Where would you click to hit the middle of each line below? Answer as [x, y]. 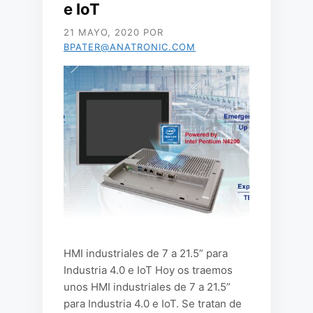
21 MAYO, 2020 [102, 32]
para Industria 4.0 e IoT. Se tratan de [153, 304]
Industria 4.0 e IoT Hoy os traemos [148, 270]
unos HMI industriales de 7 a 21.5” [147, 287]
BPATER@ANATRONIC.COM [130, 47]
